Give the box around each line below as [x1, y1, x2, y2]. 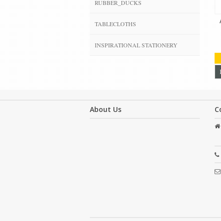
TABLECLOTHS [95, 19, 136, 28]
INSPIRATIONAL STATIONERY [95, 40, 178, 49]
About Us [90, 104, 121, 114]
